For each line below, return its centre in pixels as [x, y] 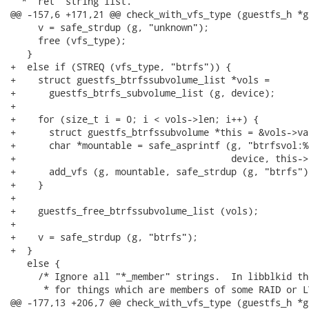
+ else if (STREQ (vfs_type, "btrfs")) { [121, 67]
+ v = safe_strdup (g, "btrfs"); [104, 237]
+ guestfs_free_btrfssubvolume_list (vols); [134, 211]
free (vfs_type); [68, 40]
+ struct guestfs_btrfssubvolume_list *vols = [140, 80]
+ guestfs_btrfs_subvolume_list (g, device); [143, 93]
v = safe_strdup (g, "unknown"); [110, 27]
